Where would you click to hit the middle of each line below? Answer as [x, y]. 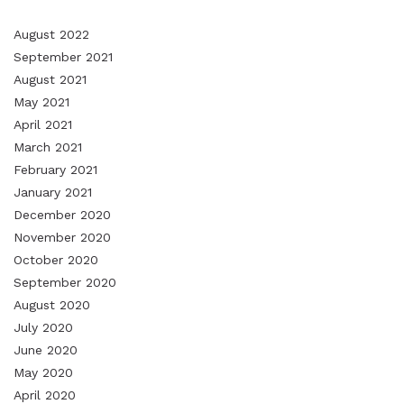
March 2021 [48, 147]
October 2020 [56, 260]
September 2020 [65, 283]
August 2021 [50, 80]
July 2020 [43, 328]
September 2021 [63, 57]
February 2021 [55, 170]
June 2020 [46, 350]
